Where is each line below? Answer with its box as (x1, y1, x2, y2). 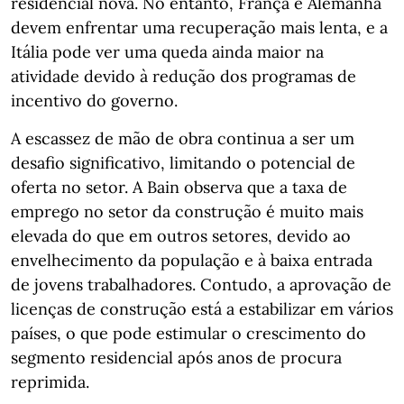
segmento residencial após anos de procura (11, 346, 342, 368)
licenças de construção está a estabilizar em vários (11, 298, 393, 319)
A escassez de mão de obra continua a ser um (11, 127, 354, 149)
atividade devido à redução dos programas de (11, 65, 356, 87)
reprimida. (11, 371, 89, 392)
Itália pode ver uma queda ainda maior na (11, 41, 324, 62)
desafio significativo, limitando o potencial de (11, 151, 355, 173)
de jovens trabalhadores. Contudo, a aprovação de (11, 273, 391, 295)
